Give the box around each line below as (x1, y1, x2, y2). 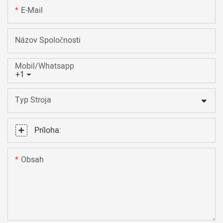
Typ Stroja (15, 94, 51, 106)
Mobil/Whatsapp (15, 60, 74, 72)
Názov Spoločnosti (15, 34, 81, 46)
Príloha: (34, 124, 61, 136)
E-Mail (21, 4, 43, 16)
